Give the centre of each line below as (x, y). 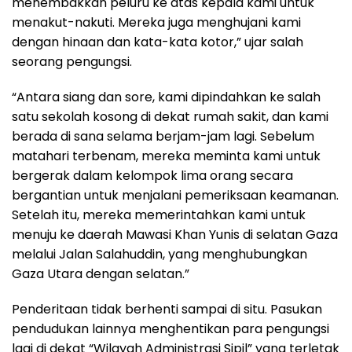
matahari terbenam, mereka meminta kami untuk (166, 156)
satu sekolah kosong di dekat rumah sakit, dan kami (170, 117)
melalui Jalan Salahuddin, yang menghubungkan (159, 255)
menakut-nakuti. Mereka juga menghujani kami (156, 23)
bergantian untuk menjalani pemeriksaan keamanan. (175, 196)
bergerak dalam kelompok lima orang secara (152, 176)
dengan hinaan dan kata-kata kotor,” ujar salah (158, 42)
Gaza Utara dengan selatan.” (101, 274)
